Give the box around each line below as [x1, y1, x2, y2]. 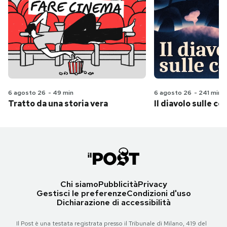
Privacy [137, 179, 167, 190]
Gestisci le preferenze [36, 188, 127, 199]
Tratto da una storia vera [8, 98, 108, 109]
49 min [53, 89, 73, 97]
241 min [199, 89, 221, 97]
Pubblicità [98, 179, 138, 190]
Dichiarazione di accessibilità [56, 197, 171, 208]
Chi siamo [60, 179, 98, 190]
